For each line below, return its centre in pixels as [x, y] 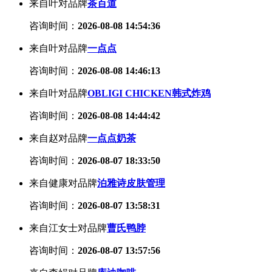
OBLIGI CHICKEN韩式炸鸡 [149, 93]
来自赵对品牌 [58, 138]
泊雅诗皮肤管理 [131, 183]
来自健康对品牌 [63, 183]
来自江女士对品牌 [68, 228]
